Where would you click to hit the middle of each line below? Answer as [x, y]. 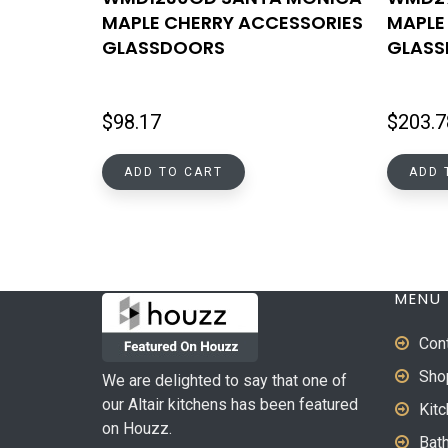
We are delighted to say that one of [224, 380]
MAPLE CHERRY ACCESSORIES [232, 23]
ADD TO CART [173, 172]
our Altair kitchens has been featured [230, 404]
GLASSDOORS [163, 48]
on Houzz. [137, 428]
